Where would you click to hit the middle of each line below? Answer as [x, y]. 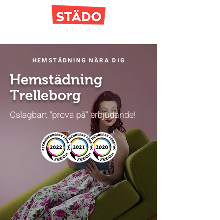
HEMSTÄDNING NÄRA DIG [79, 60]
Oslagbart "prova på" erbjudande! [73, 115]
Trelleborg [45, 95]
